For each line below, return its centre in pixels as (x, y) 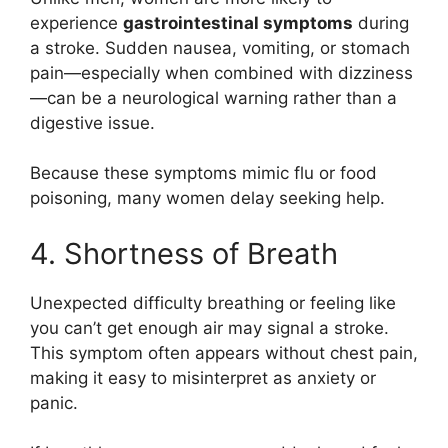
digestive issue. (92, 122)
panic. (54, 402)
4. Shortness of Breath (184, 253)
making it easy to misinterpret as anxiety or (203, 377)
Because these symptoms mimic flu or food (203, 173)
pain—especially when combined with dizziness (221, 72)
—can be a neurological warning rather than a (213, 97)
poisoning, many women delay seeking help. (207, 198)
